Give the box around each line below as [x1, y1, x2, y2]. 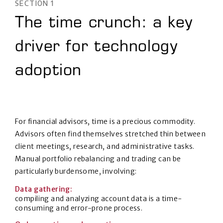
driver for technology [15, 40, 178, 56]
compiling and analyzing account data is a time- [15, 194, 182, 203]
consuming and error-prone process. [15, 204, 143, 213]
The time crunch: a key [15, 16, 194, 32]
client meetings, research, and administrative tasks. [15, 142, 195, 151]
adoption [15, 64, 82, 80]
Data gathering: [15, 185, 73, 194]
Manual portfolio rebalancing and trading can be [15, 154, 181, 163]
